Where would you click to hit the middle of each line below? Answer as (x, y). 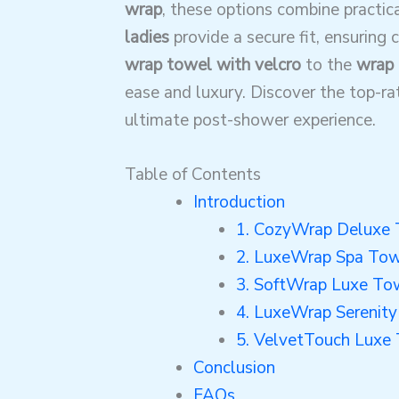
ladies (147, 37)
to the (328, 65)
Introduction (239, 202)
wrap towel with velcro (212, 65)
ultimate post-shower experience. (250, 120)
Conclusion (234, 367)
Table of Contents (192, 174)
